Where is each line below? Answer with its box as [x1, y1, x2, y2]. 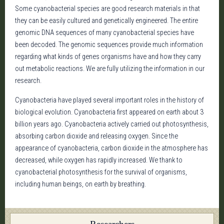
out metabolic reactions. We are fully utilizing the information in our [15, 64, 204, 73]
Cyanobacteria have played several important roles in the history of [15, 96, 204, 104]
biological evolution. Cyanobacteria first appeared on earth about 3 [15, 108, 203, 116]
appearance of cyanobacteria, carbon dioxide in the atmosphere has [15, 144, 208, 152]
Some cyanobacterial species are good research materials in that [15, 4, 200, 13]
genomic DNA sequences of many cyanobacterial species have [15, 28, 194, 37]
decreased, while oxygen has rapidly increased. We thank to [15, 156, 182, 164]
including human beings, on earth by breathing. [15, 180, 146, 188]
